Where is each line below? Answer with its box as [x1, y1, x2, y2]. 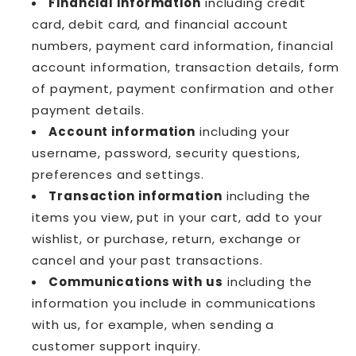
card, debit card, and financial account [32, 15, 289, 33]
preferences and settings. [32, 165, 204, 183]
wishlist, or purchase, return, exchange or [32, 230, 301, 247]
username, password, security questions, [32, 144, 301, 161]
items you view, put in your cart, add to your [32, 208, 323, 226]
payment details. [32, 101, 145, 118]
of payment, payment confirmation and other [32, 79, 335, 97]
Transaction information [48, 187, 222, 204]
